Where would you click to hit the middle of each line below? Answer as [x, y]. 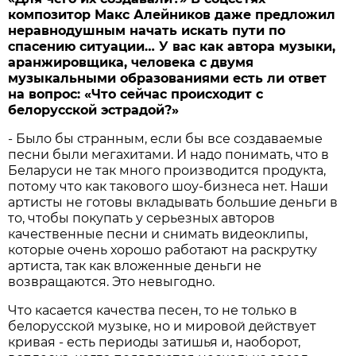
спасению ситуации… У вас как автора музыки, [172, 47]
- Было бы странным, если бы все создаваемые [166, 139]
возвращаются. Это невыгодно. [112, 282]
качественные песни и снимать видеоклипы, [158, 234]
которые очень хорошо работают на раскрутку [163, 250]
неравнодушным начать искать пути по [147, 31]
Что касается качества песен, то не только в [153, 311]
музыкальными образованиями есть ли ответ [168, 79]
